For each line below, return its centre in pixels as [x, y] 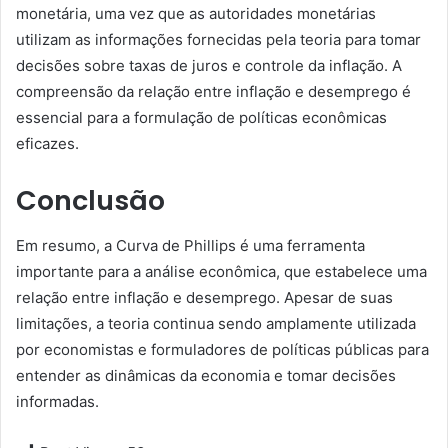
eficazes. [47, 143]
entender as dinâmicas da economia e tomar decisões [206, 375]
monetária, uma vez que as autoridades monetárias [196, 13]
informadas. [57, 401]
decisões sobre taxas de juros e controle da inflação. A [209, 65]
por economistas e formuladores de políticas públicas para [222, 349]
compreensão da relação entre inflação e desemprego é [213, 91]
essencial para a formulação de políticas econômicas [201, 117]
